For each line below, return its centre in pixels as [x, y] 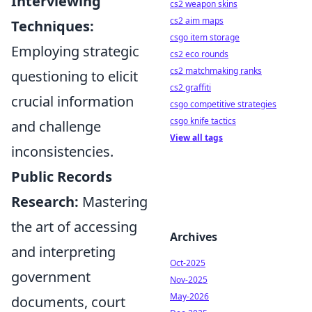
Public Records [62, 177]
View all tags [196, 138]
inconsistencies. [62, 151]
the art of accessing [74, 227]
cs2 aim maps [197, 21]
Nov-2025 [189, 280]
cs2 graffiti [190, 87]
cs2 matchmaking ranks [216, 71]
